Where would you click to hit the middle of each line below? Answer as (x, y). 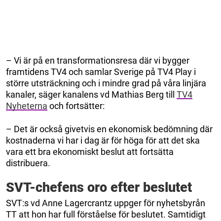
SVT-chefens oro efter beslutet (99, 187)
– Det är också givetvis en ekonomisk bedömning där (109, 129)
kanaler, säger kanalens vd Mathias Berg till (91, 94)
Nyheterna (27, 106)
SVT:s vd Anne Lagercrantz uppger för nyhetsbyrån (106, 203)
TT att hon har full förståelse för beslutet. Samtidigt (106, 214)
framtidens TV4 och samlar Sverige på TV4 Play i (101, 72)
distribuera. (29, 163)
